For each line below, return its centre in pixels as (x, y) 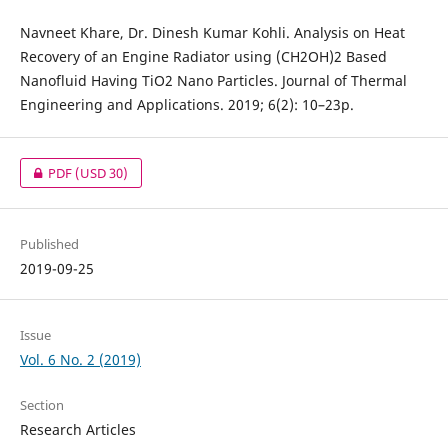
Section (41, 404)
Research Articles (77, 429)
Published (49, 243)
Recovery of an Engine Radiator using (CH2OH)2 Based (203, 56)
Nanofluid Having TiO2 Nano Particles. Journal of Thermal (213, 80)
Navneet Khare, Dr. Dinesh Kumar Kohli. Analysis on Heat (212, 32)
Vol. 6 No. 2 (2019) (80, 359)
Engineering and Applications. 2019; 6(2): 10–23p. (186, 104)
